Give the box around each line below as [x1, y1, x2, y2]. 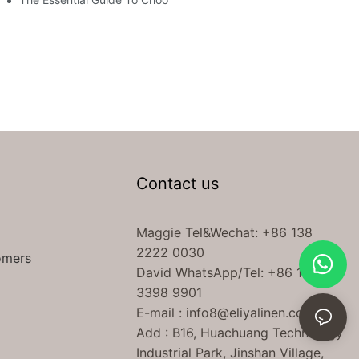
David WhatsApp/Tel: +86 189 [136, 264, 319, 280]
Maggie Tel [136, 224, 204, 240]
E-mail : [136, 304, 187, 321]
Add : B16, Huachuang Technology [136, 324, 344, 341]
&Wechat [203, 224, 256, 240]
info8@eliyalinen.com [186, 304, 316, 321]
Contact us [136, 173, 220, 193]
